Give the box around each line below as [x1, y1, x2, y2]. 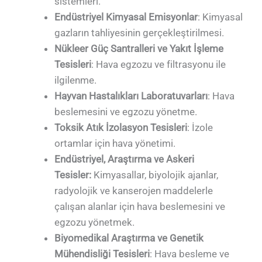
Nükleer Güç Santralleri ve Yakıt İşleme [54, 43, 224, 55]
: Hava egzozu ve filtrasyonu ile [91, 58, 226, 71]
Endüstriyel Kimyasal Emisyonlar [54, 11, 198, 23]
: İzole [187, 122, 213, 134]
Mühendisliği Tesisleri [54, 248, 150, 260]
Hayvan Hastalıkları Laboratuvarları [54, 90, 208, 102]
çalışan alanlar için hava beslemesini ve [54, 201, 226, 213]
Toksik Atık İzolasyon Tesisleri [54, 122, 188, 134]
